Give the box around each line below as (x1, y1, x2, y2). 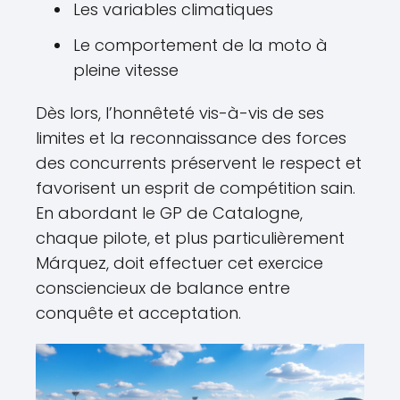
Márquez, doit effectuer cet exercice (36, 252, 323, 275)
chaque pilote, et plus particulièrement (36, 227, 345, 250)
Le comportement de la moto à (73, 34, 328, 57)
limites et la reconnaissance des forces (36, 127, 346, 150)
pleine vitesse (73, 59, 179, 82)
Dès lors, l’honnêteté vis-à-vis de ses (36, 102, 324, 125)
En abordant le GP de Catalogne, (36, 202, 303, 225)
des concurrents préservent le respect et (36, 152, 362, 175)
